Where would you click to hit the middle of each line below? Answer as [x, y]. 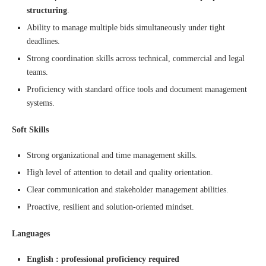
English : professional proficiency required [103, 259]
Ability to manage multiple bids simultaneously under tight [126, 28]
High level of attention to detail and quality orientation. [120, 172]
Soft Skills [30, 130]
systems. [41, 103]
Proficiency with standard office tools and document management [137, 89]
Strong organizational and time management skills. [112, 155]
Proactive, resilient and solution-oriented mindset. [110, 207]
